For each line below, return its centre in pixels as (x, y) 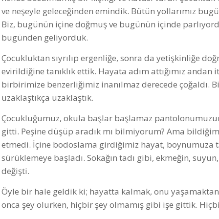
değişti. (15, 171)
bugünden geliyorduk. (45, 38)
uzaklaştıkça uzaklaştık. (47, 98)
